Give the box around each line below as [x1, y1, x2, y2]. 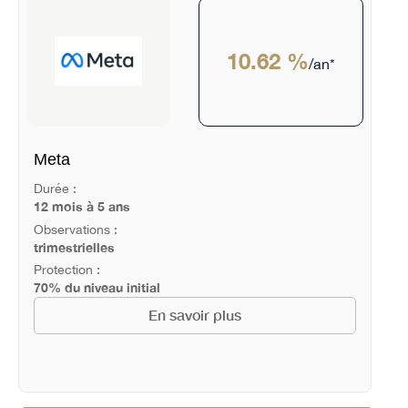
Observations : [33, 221, 117, 237]
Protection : [33, 262, 100, 278]
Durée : [33, 180, 76, 196]
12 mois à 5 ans [33, 198, 130, 214]
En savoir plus [148, 307, 241, 324]
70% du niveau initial [33, 280, 160, 296]
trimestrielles [33, 239, 115, 255]
